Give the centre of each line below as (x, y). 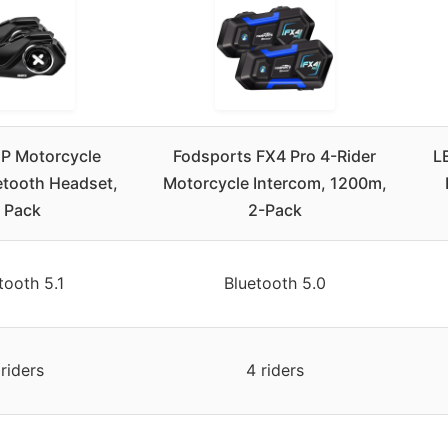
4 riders (274, 370)
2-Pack (274, 210)
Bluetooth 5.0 (274, 283)
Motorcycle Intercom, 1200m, (274, 183)
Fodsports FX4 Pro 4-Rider (274, 156)
